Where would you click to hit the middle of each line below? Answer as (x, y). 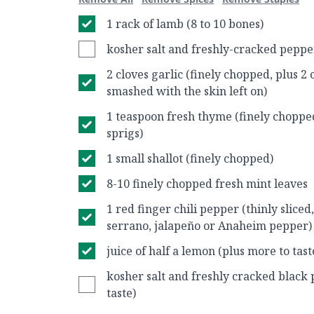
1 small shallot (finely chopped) (190, 158)
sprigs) (125, 133)
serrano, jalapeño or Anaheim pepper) (209, 226)
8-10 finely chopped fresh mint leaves (207, 184)
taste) (121, 293)
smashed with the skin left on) (187, 91)
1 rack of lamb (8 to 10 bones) (185, 24)
